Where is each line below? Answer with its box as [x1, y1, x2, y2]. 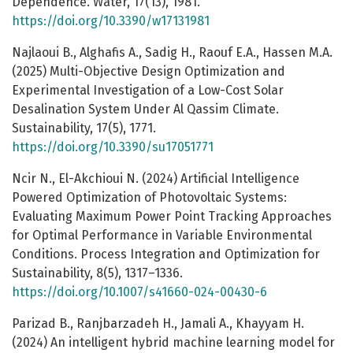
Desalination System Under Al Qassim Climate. [12, 102, 279, 117]
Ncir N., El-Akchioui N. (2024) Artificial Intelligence [12, 171, 299, 187]
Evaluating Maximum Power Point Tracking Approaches [12, 209, 332, 225]
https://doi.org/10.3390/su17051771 [12, 139, 214, 155]
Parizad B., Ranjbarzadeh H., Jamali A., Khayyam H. [12, 316, 304, 332]
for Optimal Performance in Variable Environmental [12, 228, 312, 243]
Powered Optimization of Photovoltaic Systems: [12, 190, 287, 206]
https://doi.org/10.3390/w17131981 [12, 13, 210, 29]
